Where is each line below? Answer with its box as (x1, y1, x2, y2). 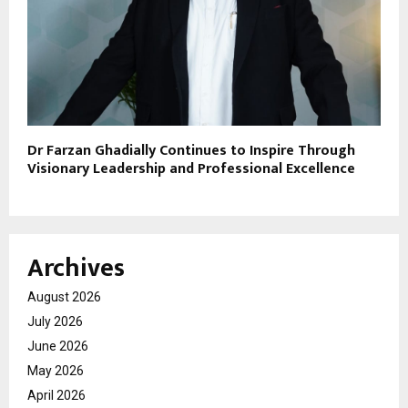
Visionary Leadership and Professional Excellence (27, 156, 355, 181)
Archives (27, 246, 125, 290)
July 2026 (27, 313, 83, 329)
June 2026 (27, 338, 88, 353)
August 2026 (27, 289, 101, 304)
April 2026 (27, 387, 86, 403)
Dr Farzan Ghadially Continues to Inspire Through (27, 138, 355, 163)
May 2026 (27, 362, 84, 378)
